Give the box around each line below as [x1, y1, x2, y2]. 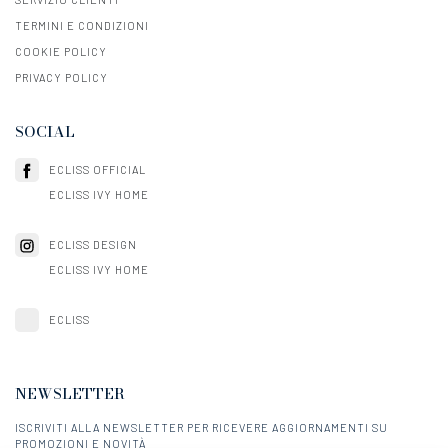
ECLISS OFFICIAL [49, 163, 146, 177]
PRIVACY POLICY [15, 71, 108, 85]
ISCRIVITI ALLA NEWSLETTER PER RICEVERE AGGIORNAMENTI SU [15, 421, 388, 435]
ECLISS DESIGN [49, 238, 137, 252]
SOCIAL [15, 120, 75, 144]
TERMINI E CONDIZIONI [15, 19, 149, 33]
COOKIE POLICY [15, 45, 107, 59]
